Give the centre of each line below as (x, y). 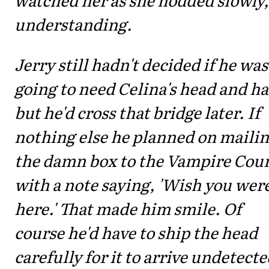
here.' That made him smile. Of (128, 208)
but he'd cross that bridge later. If (137, 112)
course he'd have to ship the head (136, 232)
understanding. (73, 24)
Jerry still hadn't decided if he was (141, 64)
